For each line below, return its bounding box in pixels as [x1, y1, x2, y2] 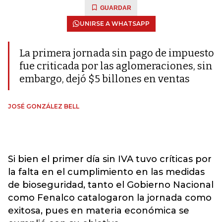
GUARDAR [100, 4, 131, 11]
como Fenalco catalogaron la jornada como [8, 192, 212, 203]
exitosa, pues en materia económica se [8, 205, 189, 216]
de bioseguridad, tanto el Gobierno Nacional [8, 179, 214, 190]
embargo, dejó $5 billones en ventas [19, 73, 190, 85]
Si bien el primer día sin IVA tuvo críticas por [8, 154, 212, 165]
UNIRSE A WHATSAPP [79, 20, 150, 27]
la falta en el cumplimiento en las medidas [8, 166, 205, 177]
